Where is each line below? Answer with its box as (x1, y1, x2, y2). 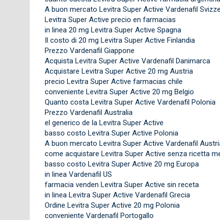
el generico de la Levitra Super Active (44, 118, 164, 127)
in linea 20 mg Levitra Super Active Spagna (44, 25, 181, 34)
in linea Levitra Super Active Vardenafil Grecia (44, 190, 190, 199)
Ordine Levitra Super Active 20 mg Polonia (44, 200, 180, 210)
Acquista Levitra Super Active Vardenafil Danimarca (44, 56, 210, 65)
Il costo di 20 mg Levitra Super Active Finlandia (44, 35, 195, 45)
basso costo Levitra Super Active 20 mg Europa (44, 159, 199, 168)
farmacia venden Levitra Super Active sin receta (44, 180, 199, 189)
